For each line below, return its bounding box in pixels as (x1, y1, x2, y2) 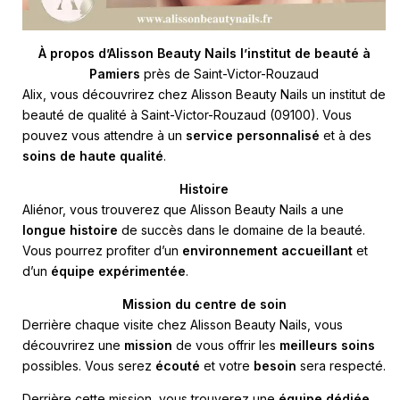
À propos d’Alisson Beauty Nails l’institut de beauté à (37, 45, 371, 61)
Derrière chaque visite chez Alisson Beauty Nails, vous (22, 316, 343, 332)
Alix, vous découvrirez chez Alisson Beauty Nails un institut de (22, 86, 386, 102)
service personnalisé (186, 127, 320, 143)
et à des (320, 127, 371, 143)
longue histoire (22, 221, 118, 237)
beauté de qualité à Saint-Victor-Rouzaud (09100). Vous (22, 106, 352, 122)
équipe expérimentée (51, 262, 186, 279)
